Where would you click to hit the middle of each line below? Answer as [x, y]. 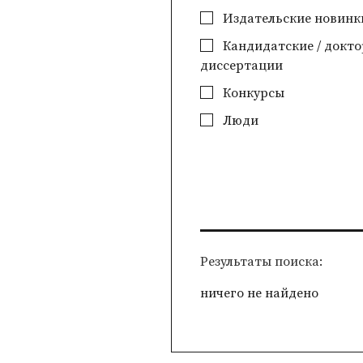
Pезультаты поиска [260, 261]
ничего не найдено [260, 293]
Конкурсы [252, 93]
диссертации [242, 66]
